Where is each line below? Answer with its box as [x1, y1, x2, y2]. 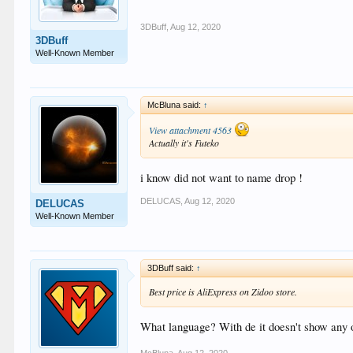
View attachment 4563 [149, 124, 232, 136]
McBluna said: [147, 100, 204, 110]
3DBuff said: [147, 263, 197, 273]
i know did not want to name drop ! [140, 169, 303, 185]
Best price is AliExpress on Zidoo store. [149, 285, 298, 298]
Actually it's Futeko [149, 136, 220, 149]
